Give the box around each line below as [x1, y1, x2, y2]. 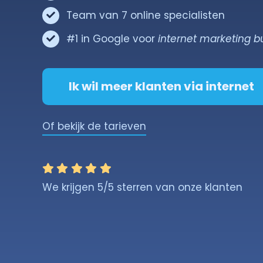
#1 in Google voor [66, 31, 158, 46]
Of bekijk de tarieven [42, 119, 146, 133]
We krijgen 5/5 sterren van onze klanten [42, 180, 242, 194]
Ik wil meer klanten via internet [68, 77, 254, 95]
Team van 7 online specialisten [66, 8, 225, 22]
